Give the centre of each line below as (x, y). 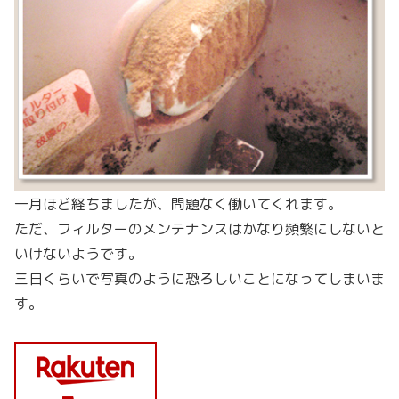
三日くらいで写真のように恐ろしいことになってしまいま (199, 279)
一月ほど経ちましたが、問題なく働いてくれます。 (178, 204)
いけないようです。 (78, 254)
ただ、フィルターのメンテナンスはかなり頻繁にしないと (199, 229)
